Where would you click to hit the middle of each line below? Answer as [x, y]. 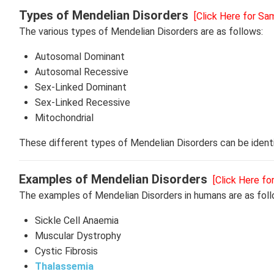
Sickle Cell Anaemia [76, 220]
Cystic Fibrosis [66, 251]
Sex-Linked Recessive [83, 102]
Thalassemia [64, 266]
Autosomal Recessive [83, 72]
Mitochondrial [65, 118]
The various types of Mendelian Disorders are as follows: [142, 31]
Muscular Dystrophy [79, 236]
